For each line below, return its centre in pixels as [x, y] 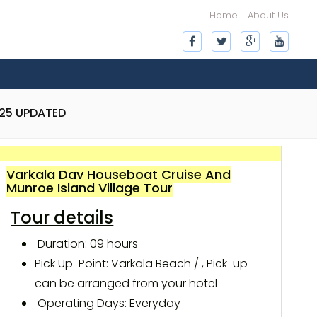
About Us [268, 15]
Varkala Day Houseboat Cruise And [119, 174]
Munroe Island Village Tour [90, 188]
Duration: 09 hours [87, 244]
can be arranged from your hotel [126, 283]
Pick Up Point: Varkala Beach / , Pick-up [142, 264]
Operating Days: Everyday [108, 303]
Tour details [62, 218]
